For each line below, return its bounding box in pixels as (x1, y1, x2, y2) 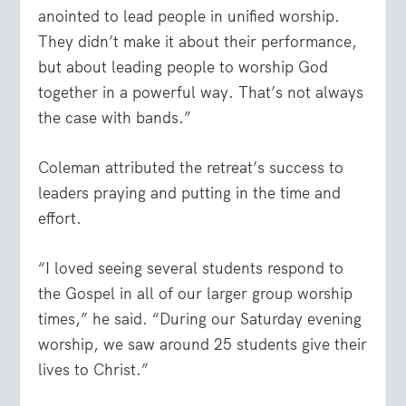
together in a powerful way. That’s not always (38, 82, 364, 102)
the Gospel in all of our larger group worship (38, 283, 353, 304)
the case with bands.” (38, 107, 192, 128)
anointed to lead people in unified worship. (38, 5, 341, 26)
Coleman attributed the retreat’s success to (38, 157, 344, 178)
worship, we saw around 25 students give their (38, 333, 368, 354)
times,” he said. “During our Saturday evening (38, 308, 362, 329)
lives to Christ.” (38, 359, 150, 380)
